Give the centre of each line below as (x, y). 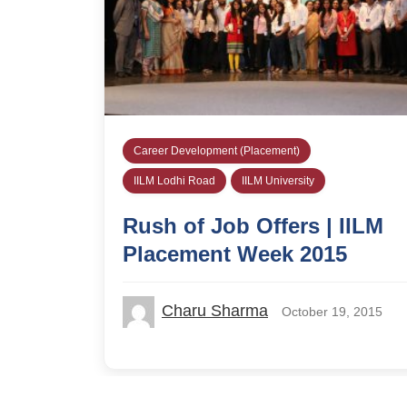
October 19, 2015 (332, 312)
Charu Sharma (215, 311)
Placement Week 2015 (235, 254)
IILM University (278, 181)
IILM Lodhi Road (174, 181)
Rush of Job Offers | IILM (253, 226)
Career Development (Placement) (217, 151)
